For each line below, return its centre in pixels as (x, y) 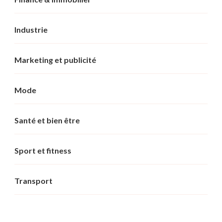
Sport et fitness (43, 150)
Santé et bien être (47, 120)
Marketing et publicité (55, 59)
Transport (33, 180)
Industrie (31, 29)
